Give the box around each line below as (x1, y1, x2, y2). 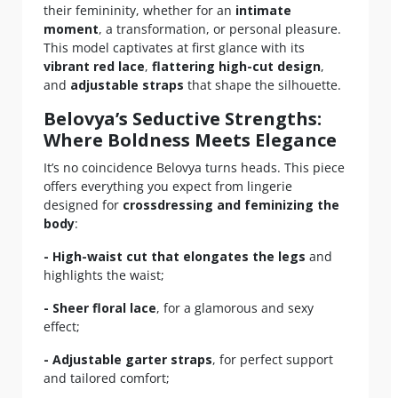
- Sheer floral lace (44, 298, 156, 316)
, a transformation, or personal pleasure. (99, 20, 341, 37)
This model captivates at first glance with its (44, 38, 305, 56)
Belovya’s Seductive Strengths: (44, 106, 322, 131)
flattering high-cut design (152, 57, 321, 75)
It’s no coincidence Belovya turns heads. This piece (44, 158, 345, 176)
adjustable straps (70, 76, 184, 93)
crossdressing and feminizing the (123, 195, 339, 213)
